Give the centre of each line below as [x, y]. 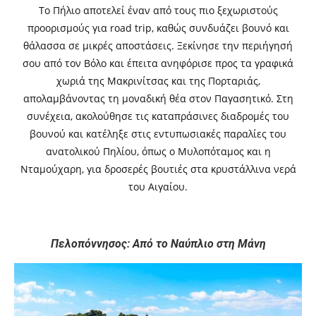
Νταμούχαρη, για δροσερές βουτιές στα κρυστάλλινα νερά [158, 169]
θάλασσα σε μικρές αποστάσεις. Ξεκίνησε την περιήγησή [158, 46]
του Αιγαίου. [158, 187]
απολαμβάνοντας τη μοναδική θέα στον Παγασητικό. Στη [158, 99]
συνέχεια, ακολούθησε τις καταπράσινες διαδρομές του [158, 116]
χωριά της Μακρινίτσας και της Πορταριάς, [158, 81]
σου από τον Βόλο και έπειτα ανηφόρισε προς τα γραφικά [158, 63]
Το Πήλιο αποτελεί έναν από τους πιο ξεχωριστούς [158, 11]
